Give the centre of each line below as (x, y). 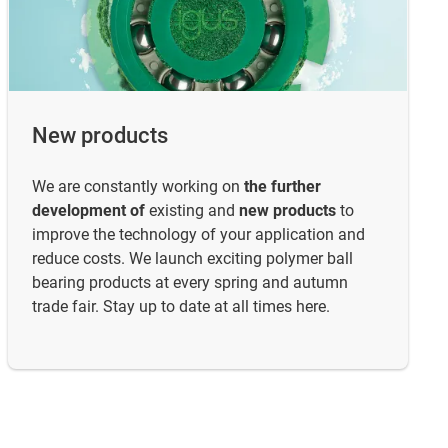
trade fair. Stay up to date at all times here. (181, 306)
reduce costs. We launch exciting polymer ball (192, 258)
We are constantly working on (138, 186)
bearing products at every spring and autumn (190, 282)
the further (282, 186)
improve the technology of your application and (198, 234)
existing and (192, 210)
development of (88, 210)
